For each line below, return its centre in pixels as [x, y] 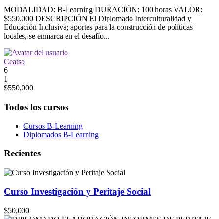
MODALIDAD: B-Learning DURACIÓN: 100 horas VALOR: [103, 10]
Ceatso [14, 62]
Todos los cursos [36, 107]
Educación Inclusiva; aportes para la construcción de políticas [98, 27]
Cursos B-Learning [53, 126]
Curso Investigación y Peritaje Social [77, 191]
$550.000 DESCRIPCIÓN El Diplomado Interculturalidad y [98, 19]
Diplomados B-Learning [61, 134]
